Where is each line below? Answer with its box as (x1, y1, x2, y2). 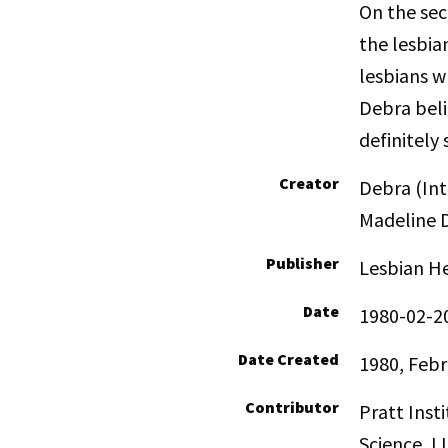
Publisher (265, 253, 339, 274)
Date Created (237, 349, 339, 370)
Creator (278, 173, 339, 194)
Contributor (244, 397, 339, 418)
